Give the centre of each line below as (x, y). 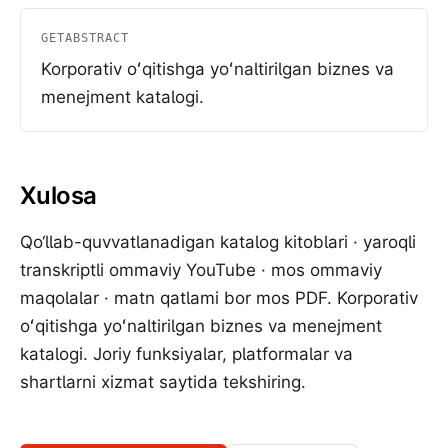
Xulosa (58, 195)
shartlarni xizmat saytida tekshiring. (163, 382)
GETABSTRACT (85, 38)
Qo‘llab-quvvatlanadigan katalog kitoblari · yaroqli (218, 242)
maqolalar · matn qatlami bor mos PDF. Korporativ (219, 298)
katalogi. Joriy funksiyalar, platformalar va (186, 354)
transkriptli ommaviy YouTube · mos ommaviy (201, 270)
